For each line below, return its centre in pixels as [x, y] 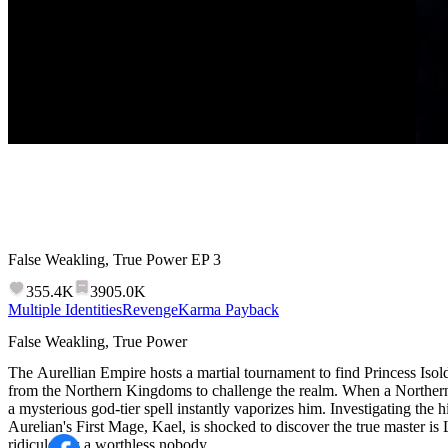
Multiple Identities [65, 310]
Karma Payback [228, 310]
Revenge [150, 310]
